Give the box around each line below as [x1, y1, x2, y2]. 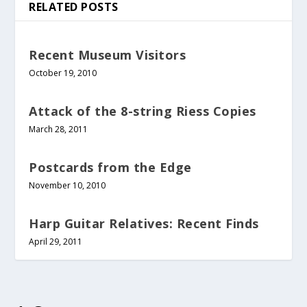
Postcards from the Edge [29, 158, 192, 175]
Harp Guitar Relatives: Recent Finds [29, 214, 259, 232]
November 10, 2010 [29, 179, 106, 191]
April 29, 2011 [29, 235, 83, 247]
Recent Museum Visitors [29, 46, 186, 63]
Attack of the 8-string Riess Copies [29, 102, 256, 119]
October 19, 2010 [29, 66, 97, 79]
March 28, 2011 [29, 123, 88, 135]
